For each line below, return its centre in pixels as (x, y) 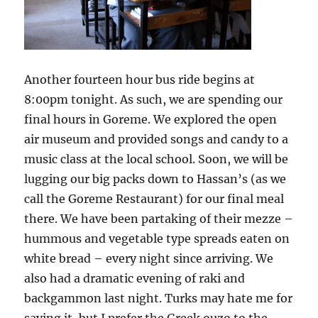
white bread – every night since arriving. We (149, 259)
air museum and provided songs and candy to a (157, 139)
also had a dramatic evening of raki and (135, 279)
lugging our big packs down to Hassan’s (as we (155, 179)
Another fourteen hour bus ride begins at (140, 80)
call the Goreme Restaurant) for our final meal (154, 199)
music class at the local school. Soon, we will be (157, 159)
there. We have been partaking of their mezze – (159, 219)
